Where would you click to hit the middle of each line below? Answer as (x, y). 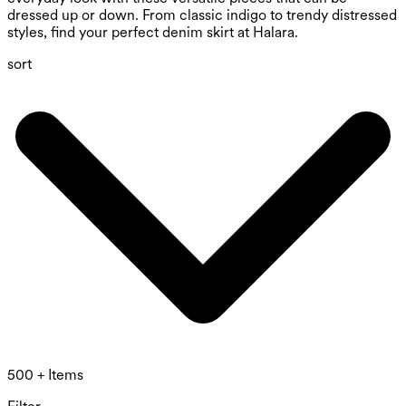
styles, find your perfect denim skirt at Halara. (153, 33)
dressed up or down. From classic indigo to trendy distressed (202, 15)
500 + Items (45, 375)
